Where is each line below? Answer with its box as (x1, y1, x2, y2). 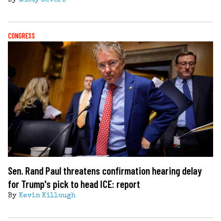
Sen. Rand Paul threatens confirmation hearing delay (8, 164, 202, 177)
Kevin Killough (19, 192, 75, 199)
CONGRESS (8, 31, 35, 40)
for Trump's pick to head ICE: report (8, 177, 140, 190)
